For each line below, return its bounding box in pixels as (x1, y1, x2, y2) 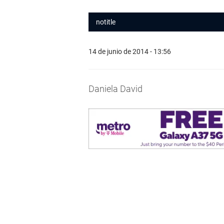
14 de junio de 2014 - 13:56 (88, 47, 171, 55)
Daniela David (88, 83, 142, 94)
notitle (96, 18, 115, 26)
